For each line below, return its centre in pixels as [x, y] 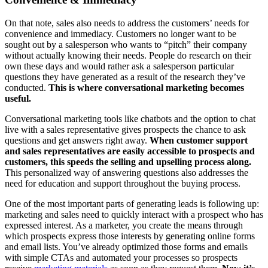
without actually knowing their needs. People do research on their [128, 55]
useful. [18, 98]
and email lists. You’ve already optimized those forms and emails [126, 246]
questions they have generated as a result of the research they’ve [125, 77]
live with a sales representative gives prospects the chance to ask [125, 129]
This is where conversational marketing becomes [146, 87]
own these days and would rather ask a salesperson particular [119, 66]
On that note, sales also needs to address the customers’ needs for [127, 23]
